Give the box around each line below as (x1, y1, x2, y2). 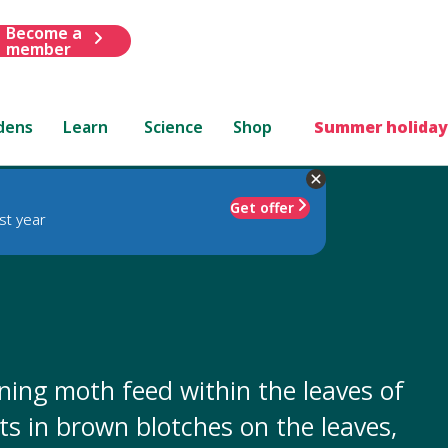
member (5, 37, 71, 60)
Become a (5, 21, 82, 44)
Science (144, 115, 204, 138)
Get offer (230, 197, 294, 217)
